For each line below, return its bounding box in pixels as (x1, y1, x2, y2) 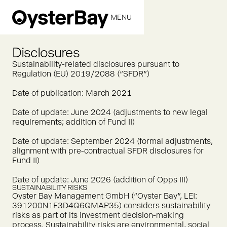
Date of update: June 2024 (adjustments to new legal (12, 107, 208, 117)
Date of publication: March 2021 (12, 88, 132, 98)
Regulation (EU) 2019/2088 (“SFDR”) (12, 69, 149, 79)
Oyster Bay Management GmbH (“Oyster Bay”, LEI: (12, 191, 197, 201)
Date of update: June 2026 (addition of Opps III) (12, 175, 188, 184)
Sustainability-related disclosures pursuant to (12, 59, 179, 69)
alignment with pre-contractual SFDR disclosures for (12, 146, 204, 156)
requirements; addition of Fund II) (12, 117, 135, 127)
